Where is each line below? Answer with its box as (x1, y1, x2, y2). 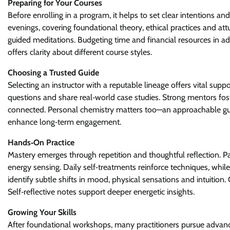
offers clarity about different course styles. (8, 47, 152, 57)
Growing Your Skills (8, 207, 76, 217)
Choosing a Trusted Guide (8, 68, 99, 78)
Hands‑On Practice (8, 138, 74, 147)
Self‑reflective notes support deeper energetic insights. (8, 187, 195, 197)
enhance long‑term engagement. (8, 117, 121, 127)
